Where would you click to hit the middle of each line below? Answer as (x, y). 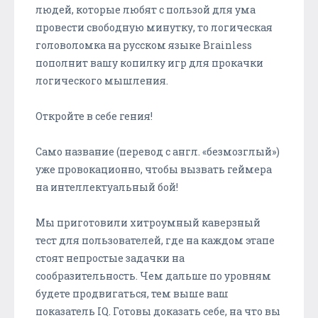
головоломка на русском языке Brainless (144, 45)
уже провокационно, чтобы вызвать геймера (154, 169)
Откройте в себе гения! (94, 116)
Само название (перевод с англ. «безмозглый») (158, 151)
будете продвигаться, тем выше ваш (132, 293)
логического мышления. (102, 80)
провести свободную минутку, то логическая (154, 27)
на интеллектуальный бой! (107, 187)
